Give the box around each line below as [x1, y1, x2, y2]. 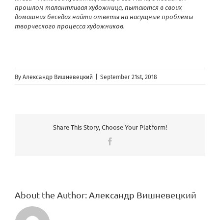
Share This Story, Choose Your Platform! [53, 123, 167, 132]
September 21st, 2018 [100, 74, 157, 81]
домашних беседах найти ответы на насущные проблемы [15, 13, 193, 21]
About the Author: [15, 190, 89, 200]
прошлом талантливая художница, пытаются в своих [15, 4, 182, 11]
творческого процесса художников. [15, 23, 125, 30]
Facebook [113, 137, 144, 145]
